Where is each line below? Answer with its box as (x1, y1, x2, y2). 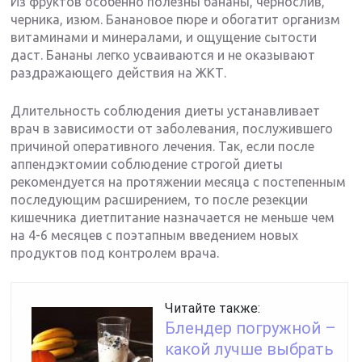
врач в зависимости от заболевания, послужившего (11, 121, 334, 137)
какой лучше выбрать (165, 339, 335, 360)
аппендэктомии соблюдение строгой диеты (11, 157, 284, 172)
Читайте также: (165, 301, 261, 317)
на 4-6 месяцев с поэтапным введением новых (11, 228, 299, 243)
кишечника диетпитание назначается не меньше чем (11, 210, 335, 225)
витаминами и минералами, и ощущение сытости (11, 30, 318, 45)
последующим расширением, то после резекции (11, 192, 309, 208)
